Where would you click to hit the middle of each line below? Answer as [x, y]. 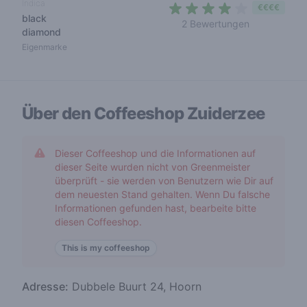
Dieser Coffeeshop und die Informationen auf [155, 153]
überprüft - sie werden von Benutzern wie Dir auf [164, 181]
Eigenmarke [45, 47]
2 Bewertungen [216, 24]
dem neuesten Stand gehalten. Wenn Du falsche [162, 194]
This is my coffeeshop [106, 248]
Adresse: [45, 286]
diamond [41, 32]
